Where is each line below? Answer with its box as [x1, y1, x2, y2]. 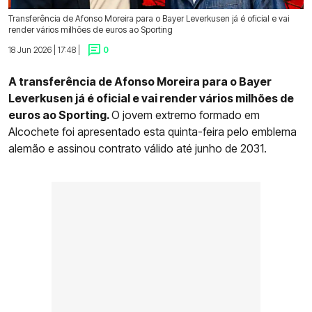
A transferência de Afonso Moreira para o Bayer [8, 75, 272, 89]
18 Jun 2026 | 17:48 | [8, 44, 80, 55]
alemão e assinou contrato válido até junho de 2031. [8, 141, 267, 156]
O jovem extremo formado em [111, 108, 260, 123]
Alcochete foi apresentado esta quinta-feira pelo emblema [8, 125, 297, 139]
